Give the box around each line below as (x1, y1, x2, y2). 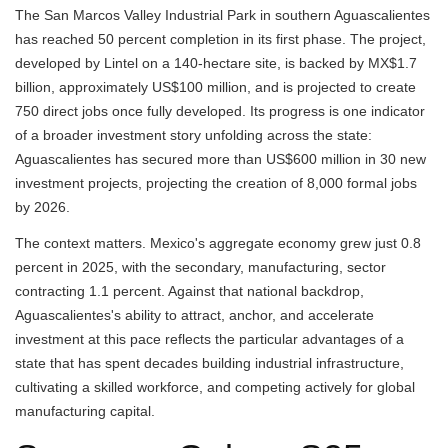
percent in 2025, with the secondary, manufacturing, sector (15, 259, 386, 275)
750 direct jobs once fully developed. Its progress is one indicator (15, 103, 425, 119)
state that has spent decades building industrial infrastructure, (15, 355, 404, 371)
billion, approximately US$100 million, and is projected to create (15, 79, 416, 95)
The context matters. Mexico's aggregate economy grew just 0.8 (15, 235, 421, 251)
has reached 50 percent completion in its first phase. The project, (15, 31, 426, 47)
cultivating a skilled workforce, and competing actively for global (15, 379, 415, 395)
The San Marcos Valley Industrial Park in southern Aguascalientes (15, 7, 430, 23)
